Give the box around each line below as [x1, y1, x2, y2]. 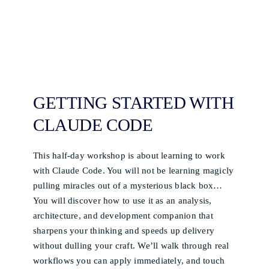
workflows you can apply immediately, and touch [33, 256, 225, 265]
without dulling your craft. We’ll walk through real [33, 241, 229, 250]
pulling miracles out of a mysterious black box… [33, 181, 223, 190]
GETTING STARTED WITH [33, 94, 234, 112]
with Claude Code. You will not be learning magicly [33, 166, 234, 175]
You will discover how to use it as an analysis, [33, 196, 212, 205]
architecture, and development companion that [33, 211, 213, 220]
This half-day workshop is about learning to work [33, 151, 225, 160]
